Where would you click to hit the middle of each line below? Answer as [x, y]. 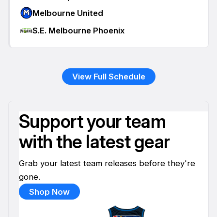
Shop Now [49, 192]
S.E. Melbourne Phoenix [78, 31]
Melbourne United [68, 13]
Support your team [92, 122]
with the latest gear [94, 142]
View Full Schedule [108, 77]
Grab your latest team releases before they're [107, 163]
